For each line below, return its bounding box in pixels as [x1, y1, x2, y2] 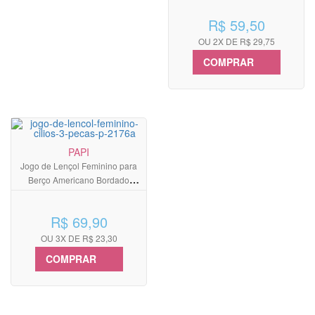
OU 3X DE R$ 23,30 [40, 232, 117, 245]
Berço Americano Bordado [28, 174, 129, 186]
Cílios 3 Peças [51, 188, 106, 200]
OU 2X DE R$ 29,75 [198, 35, 275, 48]
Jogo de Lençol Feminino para [20, 160, 137, 172]
